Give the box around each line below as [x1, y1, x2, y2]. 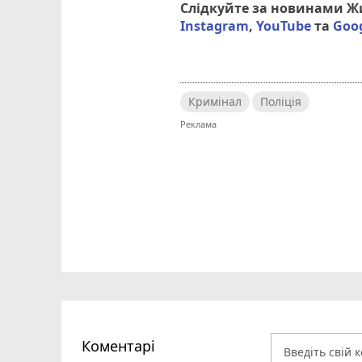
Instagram [180, 17, 250, 36]
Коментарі [82, 335, 155, 356]
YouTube [256, 17, 312, 36]
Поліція [260, 94, 302, 110]
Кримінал [188, 94, 242, 110]
